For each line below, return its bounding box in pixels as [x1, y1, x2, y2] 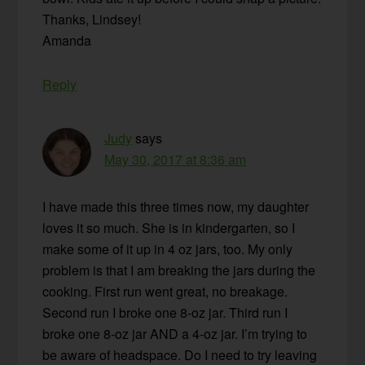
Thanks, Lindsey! [42, 9, 142, 29]
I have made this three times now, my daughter [42, 196, 310, 216]
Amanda [42, 30, 92, 50]
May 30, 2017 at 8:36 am [104, 149, 247, 169]
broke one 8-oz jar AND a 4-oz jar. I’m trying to [42, 323, 308, 343]
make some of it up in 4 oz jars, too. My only [42, 239, 293, 258]
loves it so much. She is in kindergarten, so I [42, 218, 296, 237]
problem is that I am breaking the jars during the [42, 260, 316, 279]
